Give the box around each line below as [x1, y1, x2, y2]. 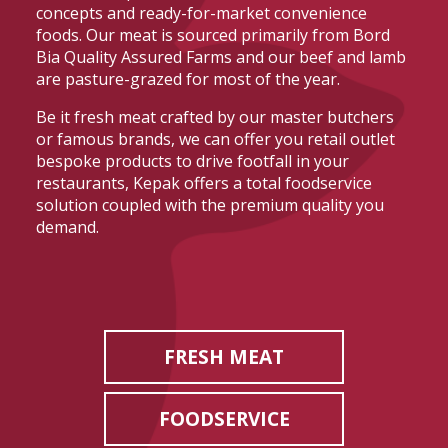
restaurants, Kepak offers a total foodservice [35, 171, 372, 194]
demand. [35, 215, 99, 238]
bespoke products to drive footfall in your [35, 149, 349, 172]
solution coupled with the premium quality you [35, 193, 384, 216]
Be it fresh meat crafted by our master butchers [35, 105, 394, 128]
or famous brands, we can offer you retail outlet [35, 127, 395, 150]
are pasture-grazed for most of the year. [35, 67, 340, 90]
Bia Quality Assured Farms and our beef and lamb [35, 45, 406, 68]
